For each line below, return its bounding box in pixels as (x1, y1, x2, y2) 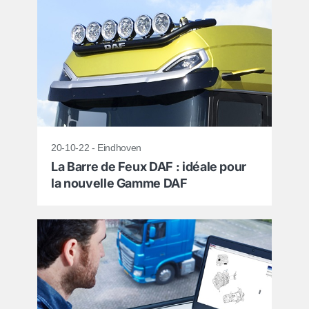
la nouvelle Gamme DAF (51, 175, 188, 190)
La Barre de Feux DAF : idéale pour (51, 159, 247, 174)
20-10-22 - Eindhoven (51, 141, 141, 153)
